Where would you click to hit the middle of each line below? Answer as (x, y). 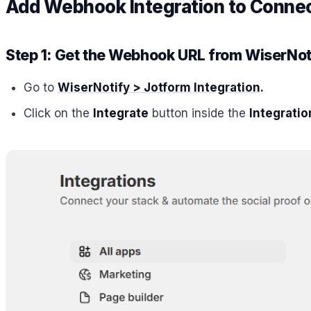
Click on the (58, 113)
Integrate (120, 113)
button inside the (199, 113)
